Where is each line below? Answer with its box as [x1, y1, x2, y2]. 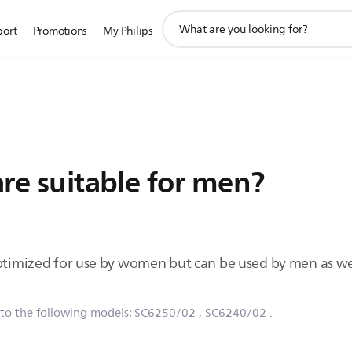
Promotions [32, 22, 88, 40]
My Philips [103, 22, 153, 40]
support [160, 8, 203, 27]
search [160, 25, 196, 45]
